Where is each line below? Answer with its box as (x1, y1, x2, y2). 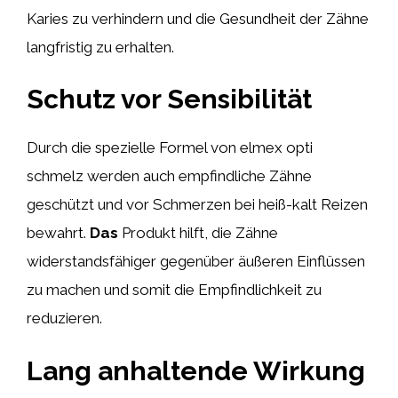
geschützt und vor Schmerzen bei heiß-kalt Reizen (27, 195, 368, 213)
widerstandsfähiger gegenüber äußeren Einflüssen (27, 252, 365, 270)
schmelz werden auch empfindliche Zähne (27, 167, 312, 185)
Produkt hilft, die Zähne (118, 224, 278, 242)
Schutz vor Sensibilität (27, 84, 312, 115)
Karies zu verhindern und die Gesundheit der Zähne (27, 9, 369, 28)
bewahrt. (27, 224, 90, 242)
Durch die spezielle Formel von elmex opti (27, 139, 313, 156)
